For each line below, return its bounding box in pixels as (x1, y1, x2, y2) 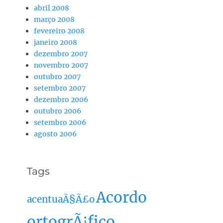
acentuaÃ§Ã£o (27, 193, 95, 205)
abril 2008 (34, 3, 69, 12)
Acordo (96, 188, 147, 207)
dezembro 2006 (34, 95, 88, 104)
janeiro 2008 (34, 37, 77, 47)
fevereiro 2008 (34, 26, 85, 35)
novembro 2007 (34, 60, 88, 70)
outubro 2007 (34, 72, 81, 81)
